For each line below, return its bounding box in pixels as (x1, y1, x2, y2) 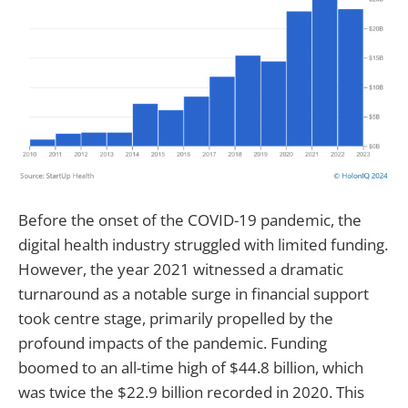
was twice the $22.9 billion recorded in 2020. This (18, 381, 364, 403)
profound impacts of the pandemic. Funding (18, 331, 327, 353)
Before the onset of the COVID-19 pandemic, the (18, 209, 362, 230)
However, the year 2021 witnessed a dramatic (18, 258, 343, 280)
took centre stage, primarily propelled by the (18, 307, 333, 329)
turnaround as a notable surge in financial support (18, 282, 369, 304)
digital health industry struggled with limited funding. (18, 233, 388, 255)
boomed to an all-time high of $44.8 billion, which (18, 356, 363, 378)
